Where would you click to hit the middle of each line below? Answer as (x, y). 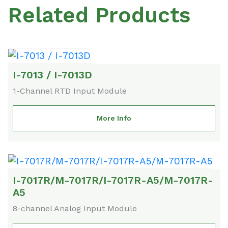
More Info (114, 118)
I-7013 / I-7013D (52, 75)
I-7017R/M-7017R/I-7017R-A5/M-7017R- (113, 180)
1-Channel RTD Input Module (70, 91)
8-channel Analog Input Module (75, 209)
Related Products (99, 15)
